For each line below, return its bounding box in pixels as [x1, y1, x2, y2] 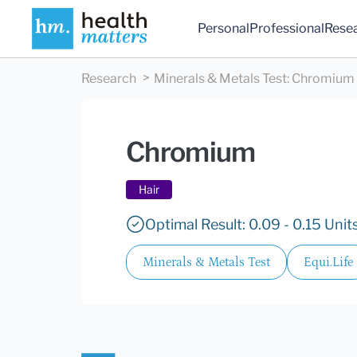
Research [81, 71, 136, 87]
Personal [198, 21, 250, 37]
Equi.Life [304, 255, 353, 270]
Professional [249, 21, 325, 37]
